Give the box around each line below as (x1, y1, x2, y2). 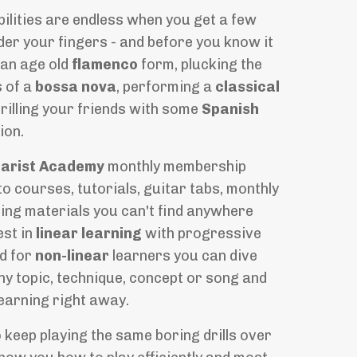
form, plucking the (137, 55, 262, 73)
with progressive (141, 224, 261, 242)
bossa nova (34, 77, 116, 96)
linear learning (35, 224, 142, 242)
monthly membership (104, 157, 246, 175)
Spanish (201, 100, 259, 118)
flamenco (71, 55, 138, 73)
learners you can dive (108, 246, 257, 265)
